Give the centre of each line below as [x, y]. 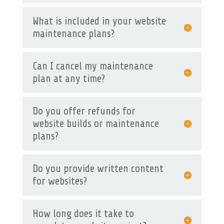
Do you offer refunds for [84, 111]
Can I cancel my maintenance [92, 66]
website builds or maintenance [95, 123]
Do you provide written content [98, 168]
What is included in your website [99, 21]
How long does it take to [83, 213]
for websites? [59, 181]
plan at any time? [68, 78]
